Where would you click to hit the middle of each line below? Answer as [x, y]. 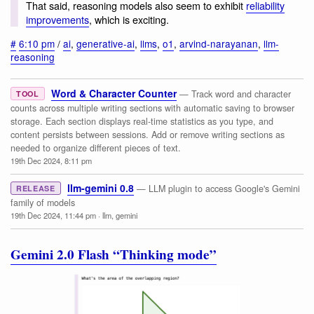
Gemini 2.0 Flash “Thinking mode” [114, 254]
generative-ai [105, 43]
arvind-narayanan [219, 43]
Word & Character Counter [114, 94]
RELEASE [36, 189]
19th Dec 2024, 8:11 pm [51, 161]
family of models [43, 203]
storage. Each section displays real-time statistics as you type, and [142, 122]
